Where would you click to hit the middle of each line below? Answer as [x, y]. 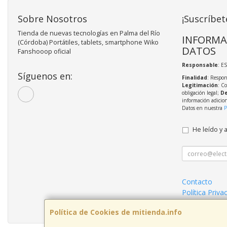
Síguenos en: [45, 76]
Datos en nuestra [203, 108]
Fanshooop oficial [44, 52]
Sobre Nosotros [52, 19]
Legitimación [200, 85]
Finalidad [194, 78]
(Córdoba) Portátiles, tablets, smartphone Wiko [88, 43]
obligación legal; [201, 93]
